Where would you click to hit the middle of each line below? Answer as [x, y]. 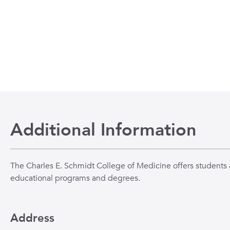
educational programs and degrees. [75, 178]
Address [32, 218]
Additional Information [103, 130]
